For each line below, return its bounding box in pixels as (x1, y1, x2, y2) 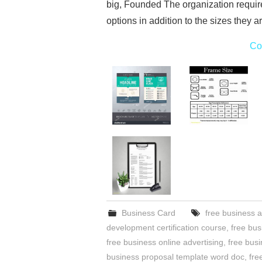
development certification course (106, 223, 226, 233)
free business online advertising (106, 237, 223, 247)
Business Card (122, 208, 176, 218)
